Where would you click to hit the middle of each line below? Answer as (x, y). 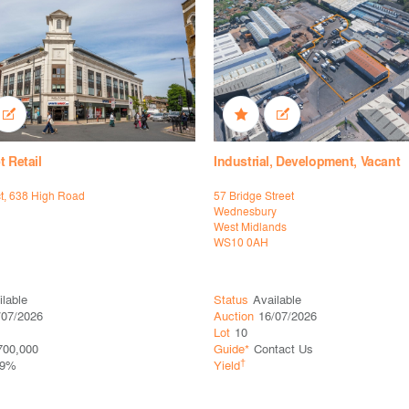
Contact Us (283, 349)
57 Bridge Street (254, 196)
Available (277, 299)
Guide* (231, 349)
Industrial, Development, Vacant (307, 162)
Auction (234, 316)
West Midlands (250, 227)
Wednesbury (245, 211)
